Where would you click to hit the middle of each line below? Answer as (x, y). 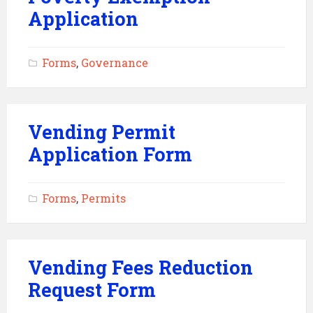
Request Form (92, 290)
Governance (115, 63)
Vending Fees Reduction (140, 267)
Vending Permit (102, 132)
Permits (103, 198)
